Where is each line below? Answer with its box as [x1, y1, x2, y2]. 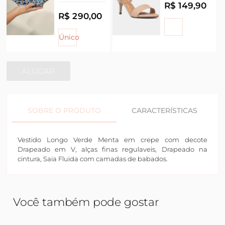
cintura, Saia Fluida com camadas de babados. [18, 154, 168, 163]
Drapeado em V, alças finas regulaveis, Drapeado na [18, 145, 207, 153]
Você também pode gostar [13, 195, 159, 209]
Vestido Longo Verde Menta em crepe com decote [18, 135, 207, 144]
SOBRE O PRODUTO [27, 105, 101, 115]
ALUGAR [22, 66, 55, 76]
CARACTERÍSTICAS [132, 105, 198, 115]
